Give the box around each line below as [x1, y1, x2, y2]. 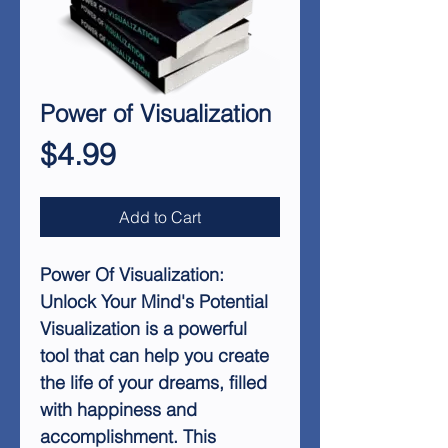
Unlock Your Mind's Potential [40, 290, 268, 313]
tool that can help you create [40, 344, 269, 367]
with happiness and [40, 398, 197, 421]
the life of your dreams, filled [40, 371, 267, 394]
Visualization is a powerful [40, 317, 247, 340]
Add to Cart [119, 207, 201, 227]
